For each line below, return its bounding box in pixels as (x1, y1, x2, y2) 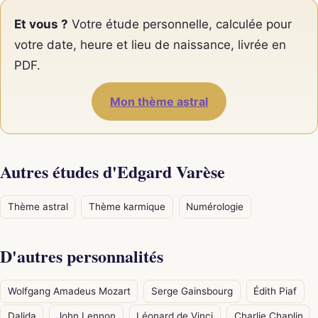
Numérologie (186, 200, 244, 212)
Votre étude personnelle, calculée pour (68, 16, 292, 31)
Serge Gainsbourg (150, 285, 233, 297)
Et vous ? (14, 16, 69, 31)
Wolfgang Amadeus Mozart (7, 285, 131, 297)
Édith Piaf (253, 285, 297, 297)
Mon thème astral (110, 94, 208, 109)
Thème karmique (88, 200, 165, 212)
